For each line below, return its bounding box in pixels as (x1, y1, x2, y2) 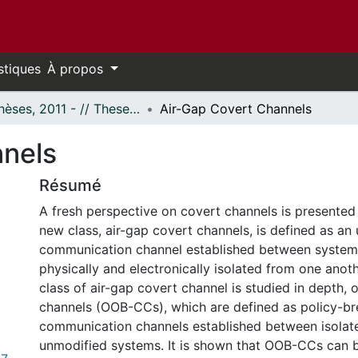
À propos (47, 61, 107, 77)
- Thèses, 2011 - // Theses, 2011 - (129, 101, 140, 117)
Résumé (39, 176, 101, 195)
